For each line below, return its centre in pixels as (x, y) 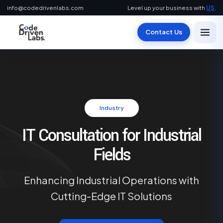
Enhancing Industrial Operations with (111, 180)
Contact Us (164, 32)
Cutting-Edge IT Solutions (111, 196)
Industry (111, 108)
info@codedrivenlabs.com (45, 8)
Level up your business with (167, 8)
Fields (111, 155)
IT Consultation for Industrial (111, 136)
